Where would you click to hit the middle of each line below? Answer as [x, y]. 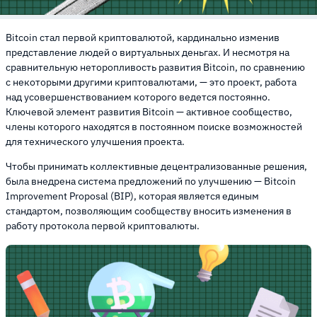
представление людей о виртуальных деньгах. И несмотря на [148, 52]
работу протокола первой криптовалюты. [104, 225]
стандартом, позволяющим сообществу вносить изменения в [149, 211]
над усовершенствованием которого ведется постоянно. [138, 97]
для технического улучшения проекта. [96, 141]
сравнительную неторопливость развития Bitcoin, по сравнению [155, 67]
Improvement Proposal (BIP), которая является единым [132, 196]
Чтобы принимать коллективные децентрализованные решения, [156, 166]
